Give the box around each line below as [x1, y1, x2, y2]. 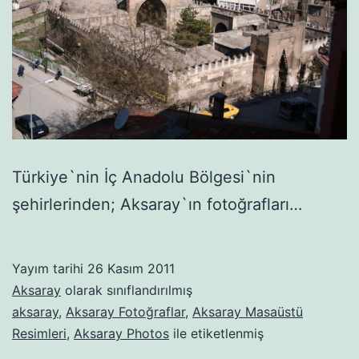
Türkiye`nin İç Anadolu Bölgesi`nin [12, 167, 276, 187]
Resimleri [12, 325, 67, 341]
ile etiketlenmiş [169, 325, 264, 341]
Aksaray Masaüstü [192, 303, 303, 320]
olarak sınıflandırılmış [61, 281, 192, 298]
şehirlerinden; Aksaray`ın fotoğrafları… [12, 194, 302, 214]
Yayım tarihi [12, 260, 87, 276]
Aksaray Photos [74, 325, 169, 341]
